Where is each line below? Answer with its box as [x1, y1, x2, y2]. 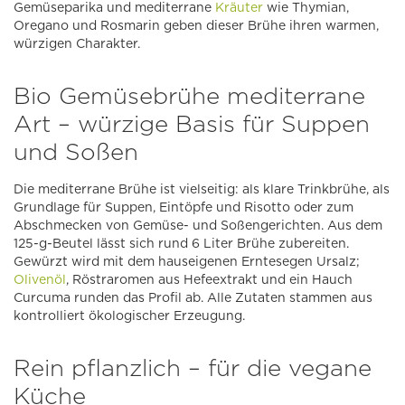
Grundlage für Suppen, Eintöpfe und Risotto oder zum [14, 200, 353, 215]
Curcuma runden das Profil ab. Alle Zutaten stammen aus [14, 290, 372, 306]
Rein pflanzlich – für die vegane [14, 353, 372, 382]
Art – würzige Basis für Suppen [14, 109, 370, 138]
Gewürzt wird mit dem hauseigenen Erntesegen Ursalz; [14, 254, 360, 269]
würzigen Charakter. [14, 36, 140, 52]
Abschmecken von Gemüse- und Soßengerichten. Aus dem [14, 218, 382, 233]
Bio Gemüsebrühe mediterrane [14, 81, 365, 110]
